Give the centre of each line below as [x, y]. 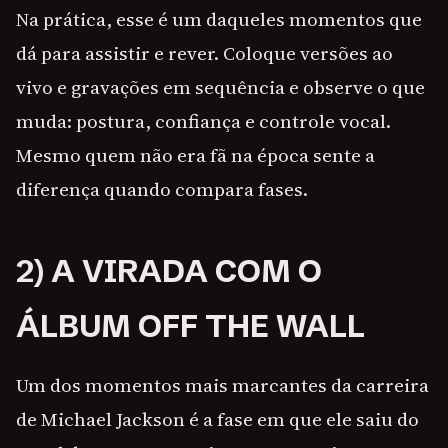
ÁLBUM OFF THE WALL [190, 326]
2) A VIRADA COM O [169, 271]
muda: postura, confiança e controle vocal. [203, 121]
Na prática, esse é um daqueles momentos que [219, 19]
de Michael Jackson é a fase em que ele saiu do [217, 419]
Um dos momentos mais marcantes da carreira [222, 385]
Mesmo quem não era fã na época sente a [195, 155]
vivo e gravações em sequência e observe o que [220, 87]
